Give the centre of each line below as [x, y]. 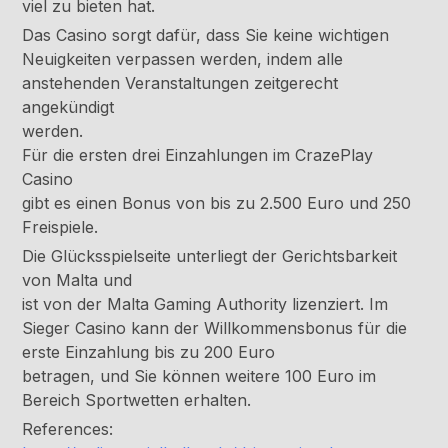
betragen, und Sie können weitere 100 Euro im [199, 376]
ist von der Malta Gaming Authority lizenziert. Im [205, 304]
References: [68, 429]
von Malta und [77, 280]
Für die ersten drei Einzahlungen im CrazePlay [198, 155]
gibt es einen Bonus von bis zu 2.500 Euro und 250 [217, 203]
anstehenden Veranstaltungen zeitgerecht [180, 83]
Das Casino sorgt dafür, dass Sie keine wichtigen [206, 35]
